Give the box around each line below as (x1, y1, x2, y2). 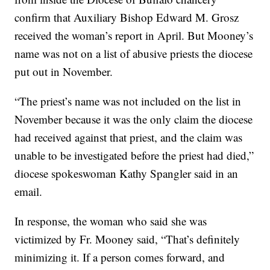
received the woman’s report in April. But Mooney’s (14, 28, 254, 43)
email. (14, 184, 43, 199)
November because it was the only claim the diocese (14, 111, 253, 127)
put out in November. (14, 64, 113, 80)
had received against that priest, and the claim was (14, 130, 243, 145)
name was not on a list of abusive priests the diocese (14, 46, 253, 61)
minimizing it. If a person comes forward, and (14, 250, 225, 265)
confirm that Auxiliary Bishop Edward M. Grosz (14, 10, 239, 25)
